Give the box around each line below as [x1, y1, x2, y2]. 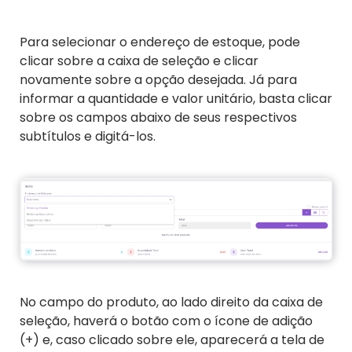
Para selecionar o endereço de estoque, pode [20, 33, 300, 52]
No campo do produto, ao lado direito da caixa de [20, 293, 323, 312]
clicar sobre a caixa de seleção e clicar [20, 52, 258, 71]
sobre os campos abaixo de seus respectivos [20, 108, 297, 127]
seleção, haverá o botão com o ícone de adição [20, 312, 313, 331]
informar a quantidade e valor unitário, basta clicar [20, 90, 332, 108]
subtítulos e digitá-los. [20, 127, 156, 146]
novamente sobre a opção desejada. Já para [20, 71, 297, 90]
